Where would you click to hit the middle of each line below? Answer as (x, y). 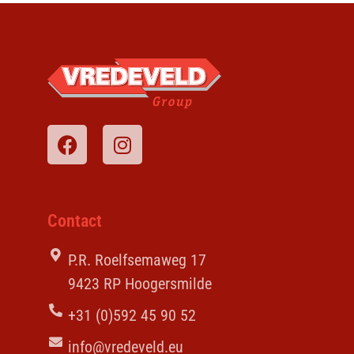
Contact (75, 221)
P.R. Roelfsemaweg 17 (137, 260)
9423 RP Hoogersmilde (140, 284)
